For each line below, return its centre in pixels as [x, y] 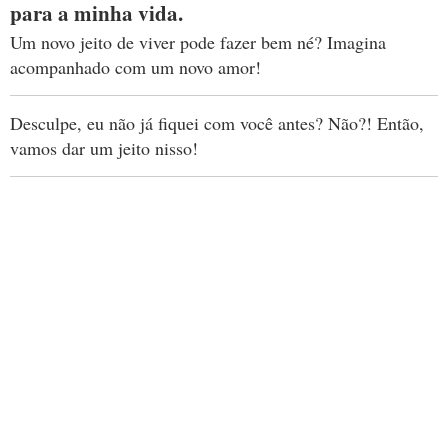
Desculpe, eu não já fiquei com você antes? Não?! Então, [217, 123]
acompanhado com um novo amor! [135, 67]
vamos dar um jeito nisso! [104, 148]
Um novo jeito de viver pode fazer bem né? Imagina [198, 42]
